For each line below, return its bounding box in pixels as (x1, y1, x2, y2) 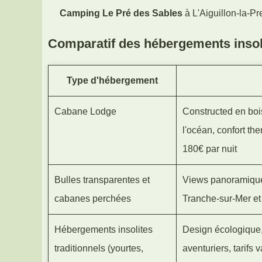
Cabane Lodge (54, 106, 116, 116)
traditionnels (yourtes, (54, 243, 143, 253)
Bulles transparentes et (54, 174, 150, 185)
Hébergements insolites (54, 224, 153, 235)
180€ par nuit (182, 143, 237, 154)
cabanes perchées (54, 193, 131, 204)
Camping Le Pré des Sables (60, 8, 182, 18)
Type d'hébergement (67, 75, 158, 85)
